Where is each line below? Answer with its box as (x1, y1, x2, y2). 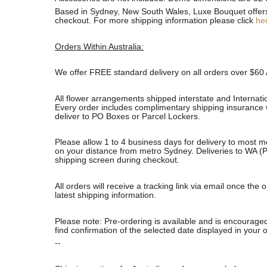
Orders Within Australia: (55, 42, 144, 51)
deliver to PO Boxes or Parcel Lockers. (55, 111, 203, 121)
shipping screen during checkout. (55, 156, 187, 165)
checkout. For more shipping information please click (55, 16, 256, 26)
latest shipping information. (55, 191, 159, 200)
